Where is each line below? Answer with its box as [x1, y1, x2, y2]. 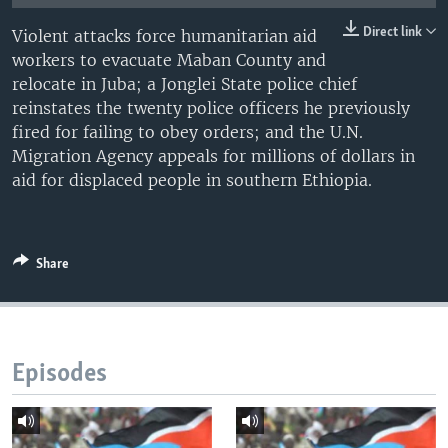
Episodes [12, 360, 107, 388]
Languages [32, 86, 103, 103]
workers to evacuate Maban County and [12, 49, 326, 70]
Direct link [363, 24, 422, 40]
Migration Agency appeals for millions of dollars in [12, 145, 415, 166]
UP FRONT [32, 9, 104, 25]
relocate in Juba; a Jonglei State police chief [12, 73, 357, 94]
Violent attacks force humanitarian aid [12, 25, 317, 46]
